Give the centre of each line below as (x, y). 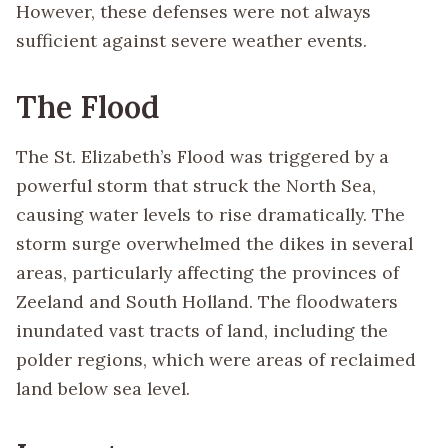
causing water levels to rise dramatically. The (210, 214)
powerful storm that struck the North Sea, (196, 185)
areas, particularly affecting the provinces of (207, 272)
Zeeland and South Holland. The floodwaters (207, 301)
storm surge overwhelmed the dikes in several (214, 243)
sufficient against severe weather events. (191, 40)
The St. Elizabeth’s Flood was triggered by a (202, 156)
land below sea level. (103, 388)
